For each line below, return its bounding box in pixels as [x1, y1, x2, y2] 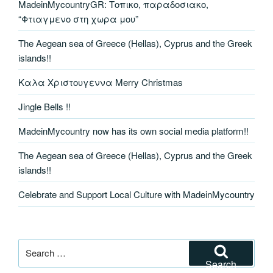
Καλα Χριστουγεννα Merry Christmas [18, 75, 183, 88]
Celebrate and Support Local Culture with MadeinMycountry [18, 187, 255, 200]
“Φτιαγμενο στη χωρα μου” [18, 12, 138, 25]
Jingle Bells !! [18, 99, 71, 113]
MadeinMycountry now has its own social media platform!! [18, 124, 249, 137]
